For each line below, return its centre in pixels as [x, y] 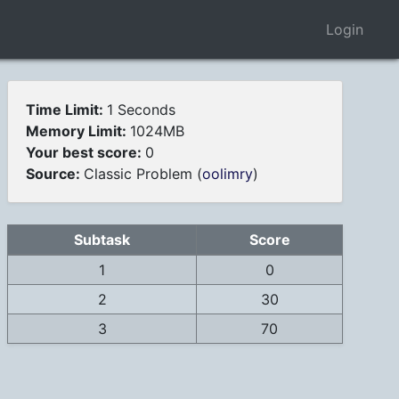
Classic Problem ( [143, 174]
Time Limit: [66, 110]
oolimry [228, 174]
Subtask [102, 240]
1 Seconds [141, 110]
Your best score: [85, 153]
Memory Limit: [78, 131]
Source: [55, 174]
